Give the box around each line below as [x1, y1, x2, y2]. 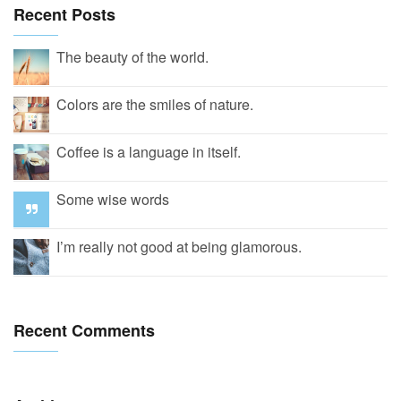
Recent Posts [13, 3, 115, 27]
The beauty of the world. [56, 47, 209, 68]
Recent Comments [13, 319, 155, 343]
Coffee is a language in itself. [56, 141, 241, 163]
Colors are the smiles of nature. [56, 94, 253, 115]
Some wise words [56, 189, 169, 210]
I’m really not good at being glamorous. [56, 236, 302, 258]
